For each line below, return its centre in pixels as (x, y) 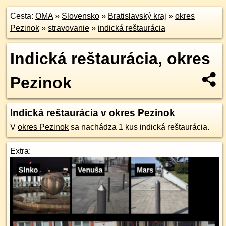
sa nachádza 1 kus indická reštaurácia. (139, 127)
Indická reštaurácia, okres (110, 59)
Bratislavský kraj (137, 16)
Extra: (20, 151)
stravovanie (69, 28)
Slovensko (80, 16)
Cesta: (23, 16)
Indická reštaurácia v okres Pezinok (93, 113)
